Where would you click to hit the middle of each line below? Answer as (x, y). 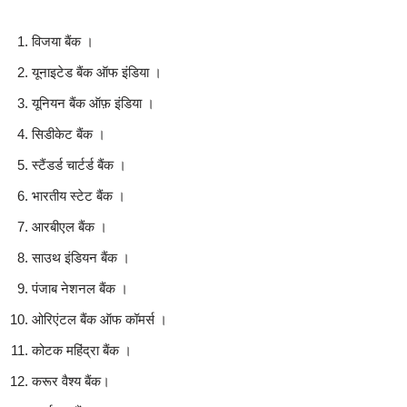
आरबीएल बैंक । (69, 227)
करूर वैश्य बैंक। (71, 381)
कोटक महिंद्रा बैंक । (82, 350)
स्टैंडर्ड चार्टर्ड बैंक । (79, 165)
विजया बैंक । (63, 41)
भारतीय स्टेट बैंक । (79, 196)
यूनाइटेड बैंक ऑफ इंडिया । (97, 72)
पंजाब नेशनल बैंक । (80, 288)
